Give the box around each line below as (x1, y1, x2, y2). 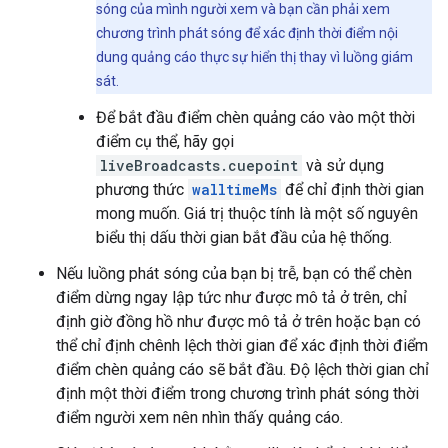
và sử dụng (302, 156, 384, 175)
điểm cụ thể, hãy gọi (96, 132, 234, 151)
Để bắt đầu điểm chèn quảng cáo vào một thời (96, 108, 415, 127)
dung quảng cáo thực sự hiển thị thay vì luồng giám (96, 49, 413, 65)
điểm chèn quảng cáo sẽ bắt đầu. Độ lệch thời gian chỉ (56, 360, 429, 379)
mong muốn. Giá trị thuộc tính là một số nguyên (96, 204, 418, 223)
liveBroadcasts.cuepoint (100, 156, 298, 175)
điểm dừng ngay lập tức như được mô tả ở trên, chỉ (56, 288, 407, 307)
